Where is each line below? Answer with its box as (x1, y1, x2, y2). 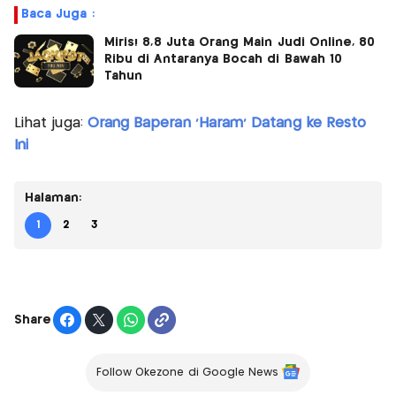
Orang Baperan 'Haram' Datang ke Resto (87, 117, 367, 131)
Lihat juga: (14, 117, 88, 131)
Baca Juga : (21, 8, 95, 21)
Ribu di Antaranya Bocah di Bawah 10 (104, 53, 342, 66)
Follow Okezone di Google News (95, 368, 279, 378)
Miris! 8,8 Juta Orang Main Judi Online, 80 (104, 36, 376, 49)
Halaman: (25, 192, 82, 205)
